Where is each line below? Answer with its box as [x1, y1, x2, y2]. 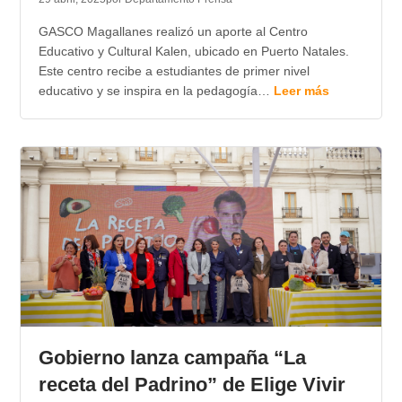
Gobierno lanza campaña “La [38, 346, 306, 370]
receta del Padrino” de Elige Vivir [38, 373, 345, 397]
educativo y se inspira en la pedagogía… [38, 83, 274, 99]
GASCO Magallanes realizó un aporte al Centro [38, 24, 308, 39]
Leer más [273, 83, 329, 99]
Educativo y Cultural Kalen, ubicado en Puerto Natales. [38, 44, 349, 59]
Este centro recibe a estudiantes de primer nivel [38, 64, 310, 79]
